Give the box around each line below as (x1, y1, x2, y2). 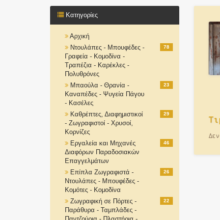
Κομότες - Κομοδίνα (65, 186, 121, 193)
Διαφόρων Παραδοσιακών (65, 148, 139, 156)
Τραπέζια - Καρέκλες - (65, 61, 129, 69)
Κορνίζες (65, 128, 90, 136)
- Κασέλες (65, 99, 93, 107)
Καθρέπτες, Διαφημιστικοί (70, 110, 143, 118)
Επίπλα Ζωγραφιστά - (70, 168, 134, 176)
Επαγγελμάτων (65, 157, 109, 165)
